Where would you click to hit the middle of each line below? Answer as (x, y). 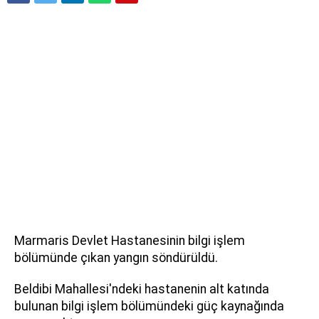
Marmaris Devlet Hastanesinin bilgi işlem (130, 240)
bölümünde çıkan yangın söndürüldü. (116, 257)
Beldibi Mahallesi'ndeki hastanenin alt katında (142, 289)
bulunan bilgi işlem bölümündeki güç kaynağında (149, 306)
